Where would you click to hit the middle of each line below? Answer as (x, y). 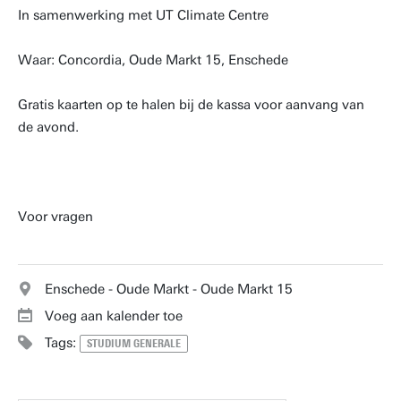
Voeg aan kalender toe (114, 316)
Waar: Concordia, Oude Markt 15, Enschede (153, 60)
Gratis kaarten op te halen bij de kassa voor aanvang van (191, 105)
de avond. (48, 127)
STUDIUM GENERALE (134, 344)
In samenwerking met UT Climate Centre (143, 15)
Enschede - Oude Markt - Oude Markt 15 (169, 289)
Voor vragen (55, 217)
